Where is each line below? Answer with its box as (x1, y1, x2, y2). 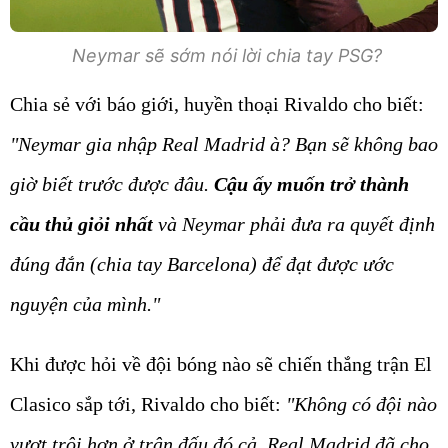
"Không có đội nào (286, 392, 437, 415)
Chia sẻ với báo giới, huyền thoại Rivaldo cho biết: (10, 92, 424, 115)
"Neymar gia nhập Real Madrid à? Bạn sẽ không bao (10, 132, 438, 155)
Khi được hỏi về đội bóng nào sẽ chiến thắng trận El (10, 352, 432, 375)
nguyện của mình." (10, 292, 160, 315)
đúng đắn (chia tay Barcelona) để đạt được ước (10, 252, 394, 275)
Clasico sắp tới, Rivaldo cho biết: (10, 392, 286, 415)
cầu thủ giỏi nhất (10, 212, 153, 235)
